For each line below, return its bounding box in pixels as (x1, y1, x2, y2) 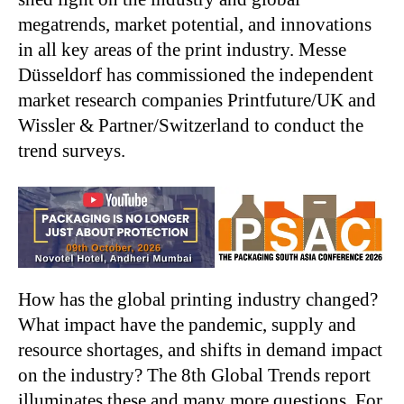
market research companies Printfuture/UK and (18, 88, 376, 111)
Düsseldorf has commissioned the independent (18, 63, 373, 86)
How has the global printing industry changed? (18, 288, 378, 310)
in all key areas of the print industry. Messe (18, 38, 346, 60)
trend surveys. (18, 139, 125, 161)
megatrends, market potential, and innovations (18, 13, 372, 35)
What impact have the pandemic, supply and (18, 313, 356, 335)
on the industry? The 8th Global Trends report (18, 363, 371, 386)
